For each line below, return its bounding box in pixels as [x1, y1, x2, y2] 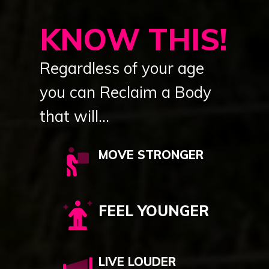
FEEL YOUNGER [98, 202, 209, 220]
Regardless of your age [40, 58, 204, 79]
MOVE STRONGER [98, 147, 204, 163]
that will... [40, 106, 109, 127]
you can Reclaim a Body [40, 82, 211, 103]
